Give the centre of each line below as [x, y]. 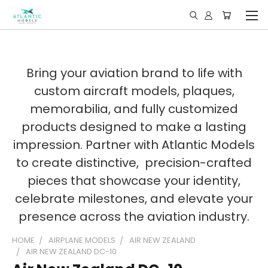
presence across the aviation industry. [134, 217]
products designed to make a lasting [134, 127]
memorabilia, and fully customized [134, 109]
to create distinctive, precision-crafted [134, 163]
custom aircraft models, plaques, [134, 91]
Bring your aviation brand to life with [134, 73]
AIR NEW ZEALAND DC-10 [71, 252]
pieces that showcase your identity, [134, 181]
